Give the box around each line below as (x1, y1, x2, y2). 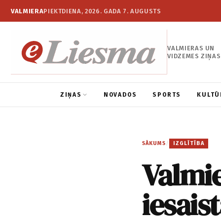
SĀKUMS (142, 140, 166, 147)
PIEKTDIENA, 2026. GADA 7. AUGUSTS (43, 7, 161, 15)
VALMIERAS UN (167, 44, 215, 52)
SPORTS (152, 91, 182, 99)
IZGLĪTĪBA (173, 140, 204, 147)
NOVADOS (103, 91, 137, 99)
